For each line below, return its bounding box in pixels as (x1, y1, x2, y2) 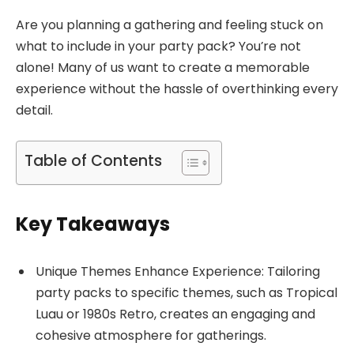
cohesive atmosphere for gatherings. (36, 326, 266, 345)
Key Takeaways (16, 210, 170, 237)
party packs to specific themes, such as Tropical (36, 283, 337, 302)
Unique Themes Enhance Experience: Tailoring (36, 262, 320, 281)
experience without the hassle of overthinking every (16, 80, 338, 98)
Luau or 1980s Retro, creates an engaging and (36, 304, 315, 323)
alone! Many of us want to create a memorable (16, 58, 310, 77)
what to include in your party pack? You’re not (16, 37, 301, 55)
